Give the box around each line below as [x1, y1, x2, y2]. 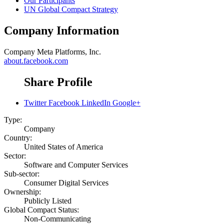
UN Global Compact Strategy [24, 4, 118, 13]
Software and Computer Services [24, 160, 128, 169]
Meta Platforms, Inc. [37, 47, 101, 56]
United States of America [24, 142, 103, 151]
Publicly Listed [24, 196, 71, 205]
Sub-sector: [4, 169, 39, 178]
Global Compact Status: [4, 205, 79, 214]
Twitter [24, 98, 46, 107]
